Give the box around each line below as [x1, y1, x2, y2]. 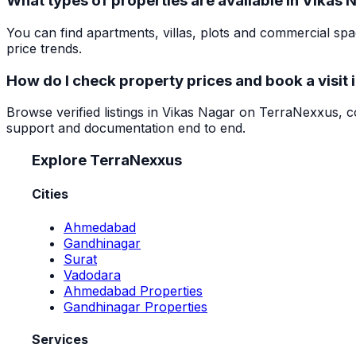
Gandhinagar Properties [64, 298, 207, 315]
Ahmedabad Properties [64, 282, 203, 299]
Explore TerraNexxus [32, 151, 182, 170]
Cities [32, 186, 68, 203]
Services [32, 331, 88, 347]
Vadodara [64, 266, 121, 283]
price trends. [6, 40, 82, 56]
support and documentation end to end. [6, 120, 246, 137]
